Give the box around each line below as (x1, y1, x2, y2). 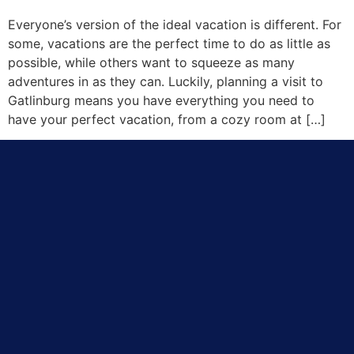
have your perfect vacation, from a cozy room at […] (8, 111, 326, 127)
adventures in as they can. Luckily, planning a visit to (8, 73, 323, 89)
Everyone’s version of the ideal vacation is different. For (8, 16, 341, 32)
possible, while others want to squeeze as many (8, 54, 295, 70)
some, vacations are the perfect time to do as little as (8, 35, 330, 51)
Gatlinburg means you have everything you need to (8, 92, 314, 108)
